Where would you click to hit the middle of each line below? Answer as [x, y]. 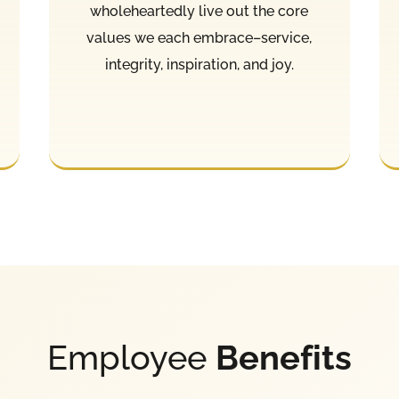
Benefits [284, 357]
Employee [131, 357]
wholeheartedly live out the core [199, 12]
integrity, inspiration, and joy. [199, 65]
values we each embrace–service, [199, 38]
